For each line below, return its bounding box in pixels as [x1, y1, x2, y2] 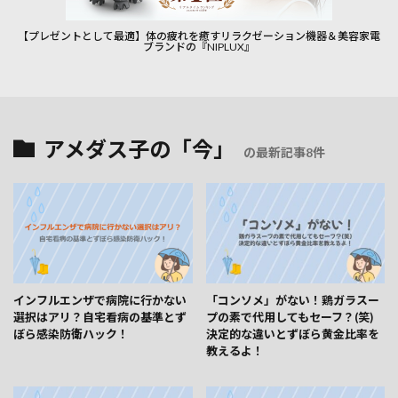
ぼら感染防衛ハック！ [13, 327, 129, 342]
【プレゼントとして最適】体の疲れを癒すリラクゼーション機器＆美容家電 [18, 28, 380, 43]
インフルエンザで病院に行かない [13, 293, 187, 308]
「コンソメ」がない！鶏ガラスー [205, 293, 379, 308]
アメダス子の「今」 [44, 135, 235, 163]
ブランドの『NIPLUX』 [143, 39, 255, 53]
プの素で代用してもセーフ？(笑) [205, 310, 373, 325]
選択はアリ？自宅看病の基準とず [13, 310, 187, 325]
